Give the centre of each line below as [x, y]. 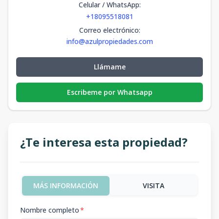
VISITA [153, 186]
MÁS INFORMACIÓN [66, 186]
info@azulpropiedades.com [109, 41]
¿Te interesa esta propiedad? [104, 142]
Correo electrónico [109, 30]
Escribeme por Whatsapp [109, 92]
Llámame [109, 67]
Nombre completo [50, 210]
